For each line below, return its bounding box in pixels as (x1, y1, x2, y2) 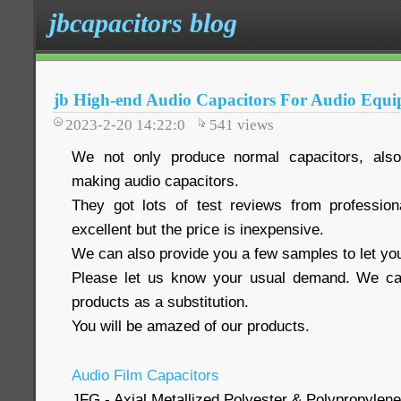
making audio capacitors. (72, 172, 239, 190)
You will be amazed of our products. (72, 317, 310, 335)
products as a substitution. (72, 293, 249, 311)
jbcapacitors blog (49, 8, 237, 38)
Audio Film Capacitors (72, 366, 219, 384)
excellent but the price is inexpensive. (72, 220, 324, 238)
